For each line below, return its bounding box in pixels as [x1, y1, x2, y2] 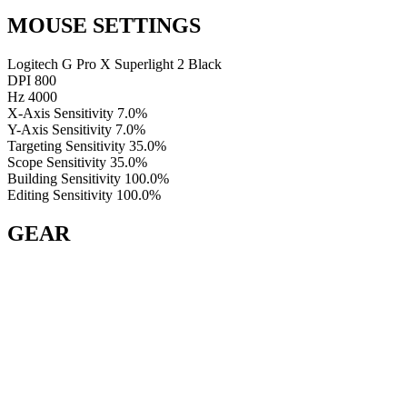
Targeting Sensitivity [7, 137, 125, 154]
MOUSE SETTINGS [7, 13, 201, 37]
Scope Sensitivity [7, 154, 106, 170]
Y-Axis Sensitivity [7, 121, 112, 137]
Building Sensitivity [7, 170, 121, 186]
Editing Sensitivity [7, 186, 113, 203]
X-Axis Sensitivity [7, 104, 114, 121]
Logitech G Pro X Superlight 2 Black [7, 55, 222, 72]
